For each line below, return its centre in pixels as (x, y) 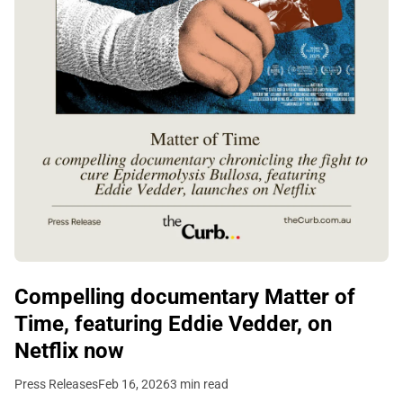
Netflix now (69, 351)
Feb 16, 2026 (134, 385)
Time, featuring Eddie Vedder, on (173, 324)
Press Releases (56, 385)
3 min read (199, 385)
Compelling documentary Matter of (185, 297)
